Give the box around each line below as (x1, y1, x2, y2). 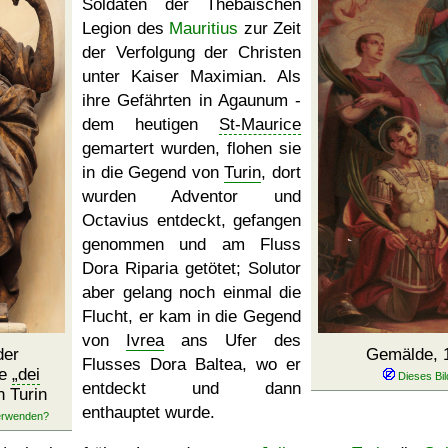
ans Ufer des (164, 331, 301, 350)
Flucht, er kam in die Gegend (82, 307, 301, 326)
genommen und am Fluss (82, 235, 301, 254)
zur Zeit (238, 19, 301, 38)
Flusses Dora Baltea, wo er (82, 355, 301, 374)
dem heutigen (82, 115, 219, 134)
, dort (261, 163, 302, 182)
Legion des (82, 19, 169, 38)
